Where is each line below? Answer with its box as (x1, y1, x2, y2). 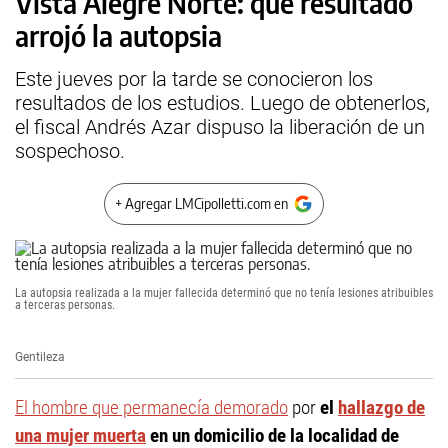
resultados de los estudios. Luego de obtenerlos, (15, 91, 430, 115)
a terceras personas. (15, 298, 115, 312)
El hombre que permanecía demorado (15, 396, 288, 419)
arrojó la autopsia (15, 18, 222, 53)
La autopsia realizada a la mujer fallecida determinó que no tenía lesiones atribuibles (15, 286, 433, 300)
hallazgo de (338, 396, 425, 419)
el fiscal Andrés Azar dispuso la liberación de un (15, 115, 425, 139)
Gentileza (15, 350, 65, 364)
